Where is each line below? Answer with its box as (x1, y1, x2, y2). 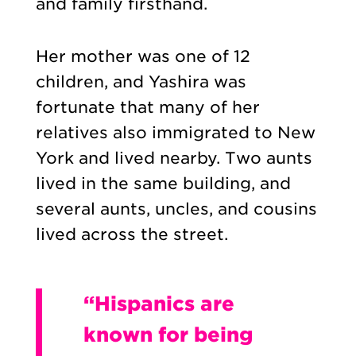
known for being (83, 323, 253, 347)
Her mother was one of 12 (35, 47, 250, 67)
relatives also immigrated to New (35, 123, 315, 143)
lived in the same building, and (35, 174, 291, 194)
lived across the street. (35, 225, 228, 245)
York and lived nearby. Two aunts (35, 149, 312, 168)
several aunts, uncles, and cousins (35, 199, 317, 219)
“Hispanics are (83, 292, 234, 316)
